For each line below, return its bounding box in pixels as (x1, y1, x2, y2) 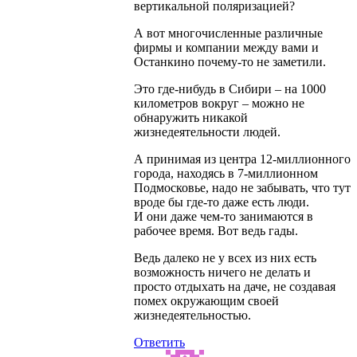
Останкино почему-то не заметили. (134, 55, 326, 69)
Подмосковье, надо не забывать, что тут (134, 181, 351, 195)
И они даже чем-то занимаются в (134, 210, 313, 224)
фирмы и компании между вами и (134, 41, 319, 55)
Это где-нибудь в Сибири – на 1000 (134, 82, 326, 96)
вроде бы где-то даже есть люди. (134, 195, 309, 210)
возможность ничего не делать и (134, 265, 311, 280)
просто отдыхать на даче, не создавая (134, 280, 335, 294)
